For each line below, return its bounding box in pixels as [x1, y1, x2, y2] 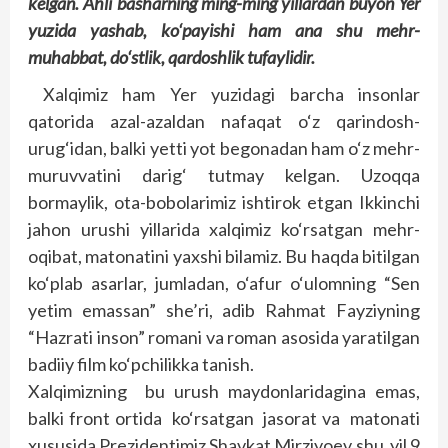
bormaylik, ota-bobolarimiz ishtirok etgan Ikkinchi [28, 191, 420, 213]
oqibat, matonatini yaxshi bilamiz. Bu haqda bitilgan [28, 245, 420, 267]
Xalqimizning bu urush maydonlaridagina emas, [28, 380, 420, 402]
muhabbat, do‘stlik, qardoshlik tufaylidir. [28, 46, 315, 68]
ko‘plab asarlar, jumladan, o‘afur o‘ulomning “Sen [28, 272, 420, 294]
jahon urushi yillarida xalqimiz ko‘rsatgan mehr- [28, 218, 420, 240]
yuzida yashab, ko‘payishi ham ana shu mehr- [28, 19, 420, 41]
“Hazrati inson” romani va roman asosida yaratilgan [28, 326, 420, 348]
